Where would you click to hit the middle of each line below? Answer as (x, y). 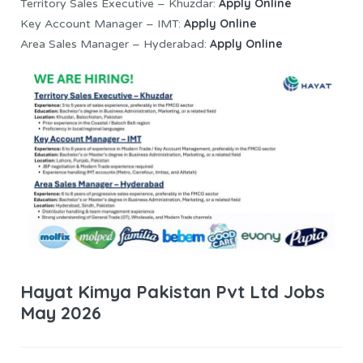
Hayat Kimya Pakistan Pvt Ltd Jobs (173, 291)
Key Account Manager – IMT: (102, 24)
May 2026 (61, 312)
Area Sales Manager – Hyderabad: (113, 45)
